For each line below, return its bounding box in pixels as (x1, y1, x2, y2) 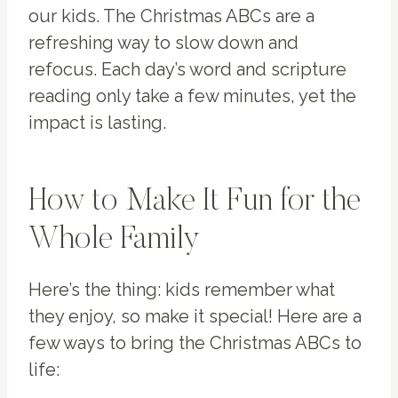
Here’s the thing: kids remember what (28, 279, 335, 301)
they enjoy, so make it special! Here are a (28, 306, 362, 328)
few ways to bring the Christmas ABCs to (28, 332, 362, 354)
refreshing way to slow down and (28, 32, 298, 54)
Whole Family (28, 225, 200, 258)
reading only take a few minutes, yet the (28, 85, 356, 107)
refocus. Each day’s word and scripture (28, 59, 346, 81)
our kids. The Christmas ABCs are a (28, 5, 314, 28)
